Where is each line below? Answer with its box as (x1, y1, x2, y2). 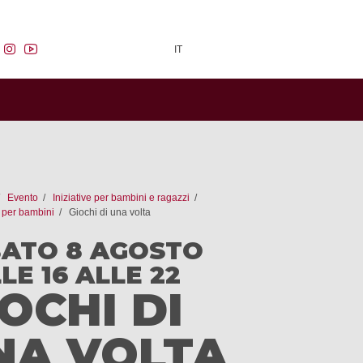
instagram (17, 41, 89, 59)
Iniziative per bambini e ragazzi (53, 192, 190, 203)
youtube (38, 41, 96, 59)
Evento (7, 192, 38, 203)
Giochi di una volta (69, 207, 151, 218)
